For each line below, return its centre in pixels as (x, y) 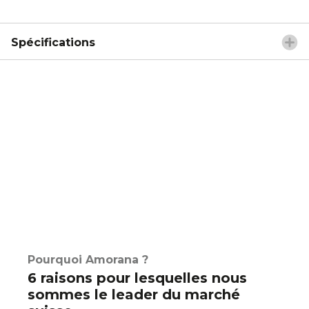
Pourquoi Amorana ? (88, 260)
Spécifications (53, 42)
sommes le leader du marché (134, 295)
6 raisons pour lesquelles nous (137, 278)
